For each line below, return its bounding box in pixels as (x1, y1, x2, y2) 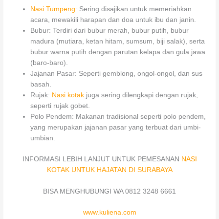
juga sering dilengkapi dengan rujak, (84, 91, 198, 99)
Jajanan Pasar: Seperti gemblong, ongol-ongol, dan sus (30, 70, 203, 78)
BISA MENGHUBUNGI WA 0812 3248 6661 (43, 187, 176, 195)
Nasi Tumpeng (30, 5, 76, 13)
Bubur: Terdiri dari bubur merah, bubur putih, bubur (30, 27, 189, 35)
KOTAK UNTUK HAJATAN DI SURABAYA (46, 166, 173, 174)
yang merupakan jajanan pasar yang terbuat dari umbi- (30, 124, 201, 131)
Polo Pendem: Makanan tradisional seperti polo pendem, (30, 113, 206, 121)
